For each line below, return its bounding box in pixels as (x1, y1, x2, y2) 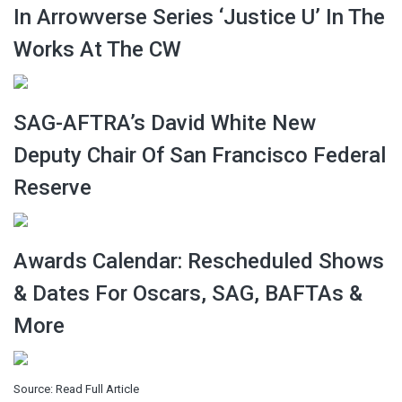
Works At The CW (13, 36, 181, 62)
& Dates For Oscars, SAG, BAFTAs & (13, 280, 363, 306)
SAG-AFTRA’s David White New (13, 109, 316, 135)
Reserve (13, 174, 92, 200)
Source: (13, 381, 56, 396)
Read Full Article (56, 381, 139, 396)
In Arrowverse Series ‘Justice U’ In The (13, 4, 385, 30)
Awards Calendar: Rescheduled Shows (13, 248, 384, 274)
